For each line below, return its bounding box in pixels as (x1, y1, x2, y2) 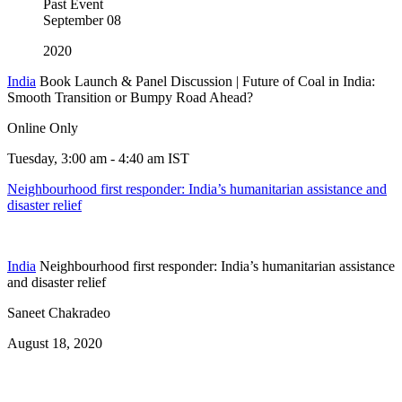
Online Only (7, 119, 78, 135)
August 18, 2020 (7, 335, 102, 351)
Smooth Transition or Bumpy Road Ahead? (7, 89, 253, 105)
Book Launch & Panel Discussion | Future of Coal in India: (39, 73, 375, 89)
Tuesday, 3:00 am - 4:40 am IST (7, 150, 189, 166)
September (43, 12, 103, 28)
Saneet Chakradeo (7, 304, 110, 320)
